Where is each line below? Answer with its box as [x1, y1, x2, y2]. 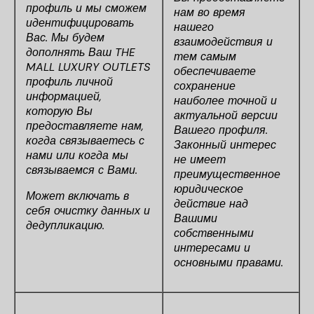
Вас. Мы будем [26, 30, 104, 45]
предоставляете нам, [26, 118, 144, 133]
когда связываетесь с [26, 133, 144, 148]
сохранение [174, 78, 235, 93]
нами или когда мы [26, 148, 128, 163]
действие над [174, 196, 248, 211]
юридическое [174, 182, 243, 196]
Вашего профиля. [174, 123, 268, 137]
